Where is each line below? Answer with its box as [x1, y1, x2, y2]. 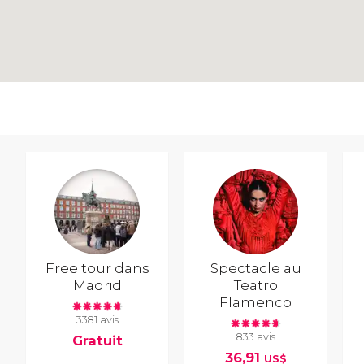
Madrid [72, 276, 122, 293]
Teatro [233, 276, 278, 293]
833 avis [236, 331, 275, 344]
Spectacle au [210, 259, 301, 276]
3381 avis [76, 314, 119, 327]
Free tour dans [45, 259, 149, 276]
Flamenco [219, 293, 292, 310]
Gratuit [71, 331, 123, 349]
